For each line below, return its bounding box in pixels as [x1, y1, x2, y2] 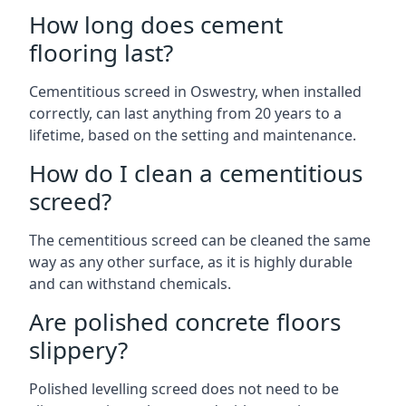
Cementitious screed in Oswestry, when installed [29, 82, 362, 101]
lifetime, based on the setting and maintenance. [29, 125, 356, 145]
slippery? [29, 333, 128, 366]
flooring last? [29, 36, 173, 69]
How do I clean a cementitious [29, 157, 362, 189]
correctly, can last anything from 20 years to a [29, 103, 342, 123]
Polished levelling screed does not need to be [29, 379, 339, 399]
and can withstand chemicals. [29, 274, 231, 294]
